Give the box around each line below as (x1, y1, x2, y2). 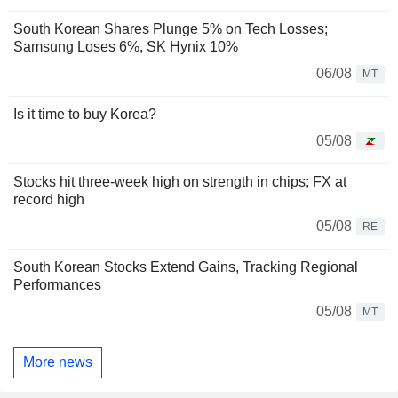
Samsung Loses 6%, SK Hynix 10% (13, 38, 238, 54)
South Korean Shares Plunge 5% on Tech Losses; (13, 20, 328, 36)
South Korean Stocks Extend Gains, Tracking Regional (13, 259, 358, 275)
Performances (13, 276, 101, 292)
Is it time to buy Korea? (13, 106, 156, 122)
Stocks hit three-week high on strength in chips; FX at (13, 173, 346, 189)
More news (23, 354, 92, 370)
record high (13, 191, 84, 207)
